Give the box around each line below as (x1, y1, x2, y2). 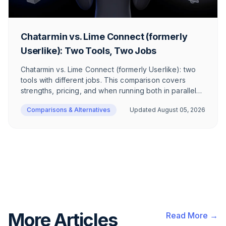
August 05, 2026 (157, 105, 205, 114)
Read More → (166, 210, 218, 220)
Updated (130, 105, 157, 114)
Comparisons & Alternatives (27, 105, 110, 114)
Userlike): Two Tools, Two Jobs (21, 45, 156, 56)
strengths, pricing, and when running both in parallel (21, 86, 197, 95)
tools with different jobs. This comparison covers (21, 75, 186, 84)
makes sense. (21, 96, 67, 105)
